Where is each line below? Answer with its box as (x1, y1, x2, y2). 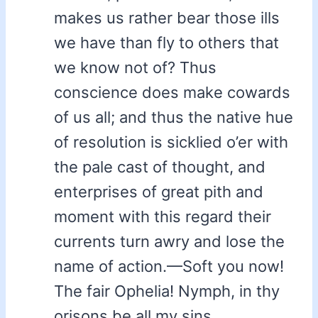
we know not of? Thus (54, 58, 216, 77)
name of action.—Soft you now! (54, 257, 284, 276)
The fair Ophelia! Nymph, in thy (54, 282, 280, 301)
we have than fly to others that (54, 33, 279, 53)
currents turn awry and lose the (54, 232, 285, 251)
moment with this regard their (54, 207, 271, 226)
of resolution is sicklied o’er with (54, 133, 288, 152)
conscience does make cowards (54, 83, 290, 102)
